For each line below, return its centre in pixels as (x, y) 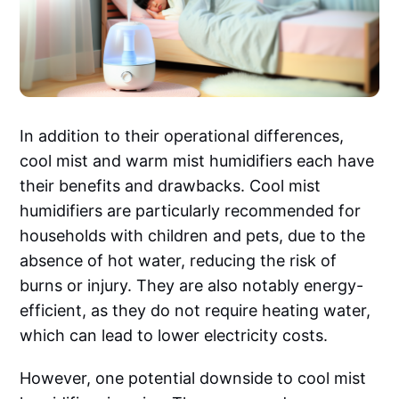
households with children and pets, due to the (193, 236)
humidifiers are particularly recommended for (191, 211)
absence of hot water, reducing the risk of (179, 261)
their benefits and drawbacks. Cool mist (171, 186)
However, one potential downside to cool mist (193, 379)
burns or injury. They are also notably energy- (192, 286)
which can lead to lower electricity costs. (174, 336)
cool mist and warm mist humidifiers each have (197, 161)
